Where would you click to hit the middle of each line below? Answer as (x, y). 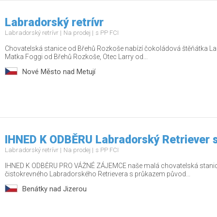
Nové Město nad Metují (59, 72)
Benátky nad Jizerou (54, 189)
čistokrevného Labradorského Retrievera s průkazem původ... (98, 174)
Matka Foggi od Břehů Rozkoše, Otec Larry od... (76, 57)
